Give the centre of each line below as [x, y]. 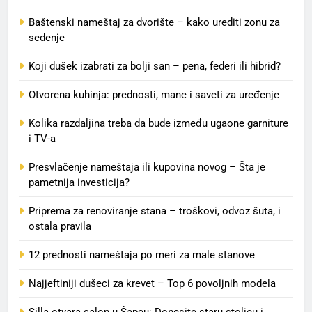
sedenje [48, 38]
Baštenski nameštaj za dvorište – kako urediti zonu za [154, 23]
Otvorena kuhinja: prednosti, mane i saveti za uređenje [154, 95]
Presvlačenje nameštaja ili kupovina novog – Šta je [147, 167]
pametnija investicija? [79, 183]
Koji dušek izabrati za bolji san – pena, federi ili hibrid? [155, 67]
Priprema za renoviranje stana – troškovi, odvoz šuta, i [155, 211]
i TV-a [42, 139]
